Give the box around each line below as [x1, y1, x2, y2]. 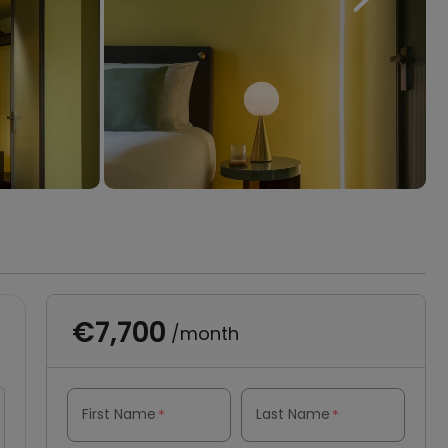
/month [166, 320, 239, 346]
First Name [82, 404, 156, 424]
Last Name [256, 404, 330, 424]
